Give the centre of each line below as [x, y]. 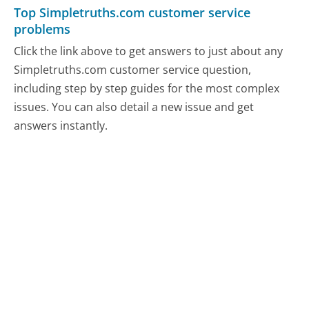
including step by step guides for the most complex [147, 88]
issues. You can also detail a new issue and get [134, 107]
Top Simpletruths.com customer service [132, 13]
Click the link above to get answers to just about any [149, 51]
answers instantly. [61, 125]
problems [42, 29]
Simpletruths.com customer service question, [133, 69]
